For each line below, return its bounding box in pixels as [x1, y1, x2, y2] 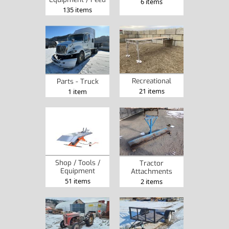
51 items [64, 176, 90, 186]
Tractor [140, 158, 164, 168]
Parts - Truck [56, 76, 99, 86]
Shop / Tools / [55, 158, 100, 168]
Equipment [60, 166, 95, 176]
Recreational [132, 76, 171, 86]
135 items [63, 5, 92, 14]
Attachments [131, 166, 172, 176]
